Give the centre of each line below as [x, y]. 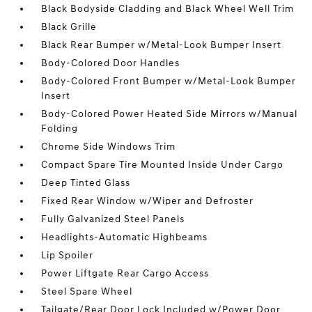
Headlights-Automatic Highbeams [125, 237]
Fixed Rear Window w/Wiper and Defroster [148, 201]
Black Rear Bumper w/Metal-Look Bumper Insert [162, 45]
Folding [60, 128]
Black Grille [69, 27]
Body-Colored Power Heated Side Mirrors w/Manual [170, 114]
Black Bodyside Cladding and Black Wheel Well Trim [168, 9]
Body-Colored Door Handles [111, 63]
